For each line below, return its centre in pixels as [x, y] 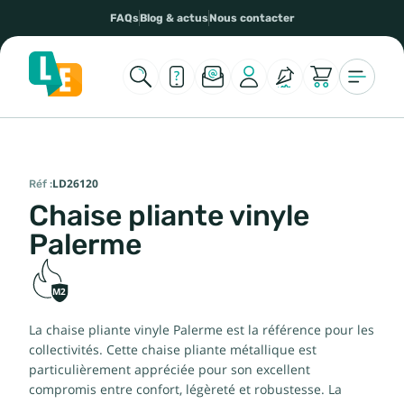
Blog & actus [174, 18]
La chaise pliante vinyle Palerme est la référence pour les [202, 330]
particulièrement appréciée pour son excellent [170, 370]
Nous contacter [252, 18]
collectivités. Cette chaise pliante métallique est [173, 350]
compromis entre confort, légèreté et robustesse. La [185, 390]
